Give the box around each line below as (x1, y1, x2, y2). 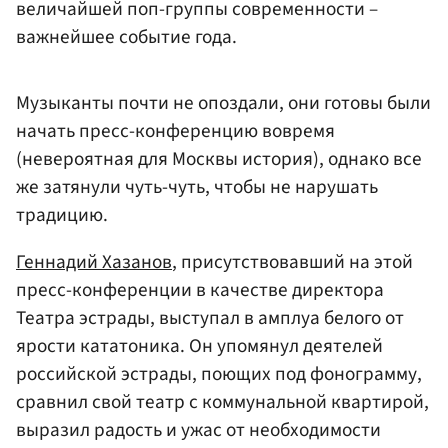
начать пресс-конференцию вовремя (16, 117, 335, 146)
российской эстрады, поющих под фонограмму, (16, 360, 422, 389)
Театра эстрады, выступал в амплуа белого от (16, 304, 404, 333)
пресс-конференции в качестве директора (16, 276, 384, 305)
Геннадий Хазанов (16, 248, 172, 277)
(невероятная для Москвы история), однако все (16, 145, 422, 174)
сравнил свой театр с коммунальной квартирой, (16, 388, 429, 417)
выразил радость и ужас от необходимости (16, 416, 381, 445)
